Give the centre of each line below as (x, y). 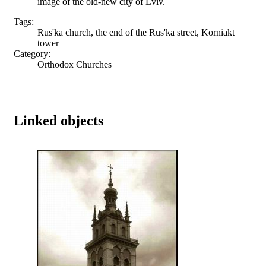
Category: (32, 53)
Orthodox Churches (75, 64)
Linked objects (58, 120)
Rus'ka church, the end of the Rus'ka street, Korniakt (136, 32)
